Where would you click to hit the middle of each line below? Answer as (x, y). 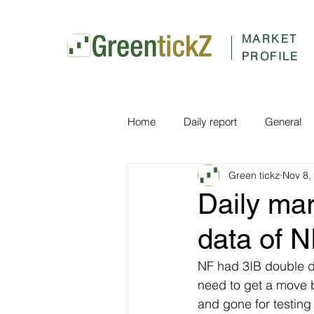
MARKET (270, 39)
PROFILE (271, 56)
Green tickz (254, 175)
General (283, 121)
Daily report (210, 121)
